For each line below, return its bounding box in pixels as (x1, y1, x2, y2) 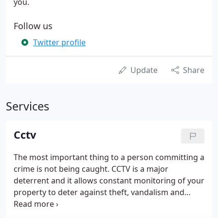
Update (130, 65, 158, 75)
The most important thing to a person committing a (14, 152, 204, 163)
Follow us (14, 20, 53, 32)
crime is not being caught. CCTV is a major (14, 163, 168, 174)
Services (6, 98, 49, 114)
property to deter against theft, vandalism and (14, 187, 184, 198)
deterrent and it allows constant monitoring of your (14, 175, 204, 186)
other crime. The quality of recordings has (14, 199, 168, 209)
